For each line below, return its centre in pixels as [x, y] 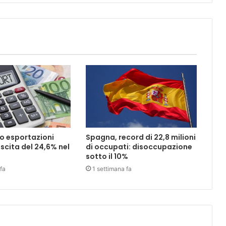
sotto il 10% [107, 157]
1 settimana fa [112, 169]
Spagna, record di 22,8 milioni [140, 137]
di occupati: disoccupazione [139, 147]
